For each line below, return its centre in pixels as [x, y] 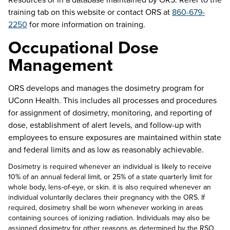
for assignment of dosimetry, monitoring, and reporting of [110, 112]
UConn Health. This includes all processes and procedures [112, 100]
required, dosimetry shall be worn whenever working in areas [106, 207]
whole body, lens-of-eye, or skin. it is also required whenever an [110, 187]
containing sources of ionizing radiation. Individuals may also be [109, 217]
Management [60, 65]
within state [199, 137]
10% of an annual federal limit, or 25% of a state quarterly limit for [110, 176]
